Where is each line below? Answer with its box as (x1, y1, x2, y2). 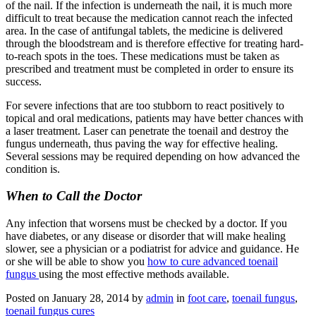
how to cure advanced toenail (147, 255, 278, 267)
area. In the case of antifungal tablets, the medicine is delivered (6, 24, 283, 37)
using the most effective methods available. (39, 268, 229, 280)
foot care (188, 292, 226, 304)
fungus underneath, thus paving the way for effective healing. (6, 137, 278, 150)
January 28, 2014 (49, 292, 129, 304)
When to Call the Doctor (6, 188, 142, 204)
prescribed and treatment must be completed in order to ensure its (6, 62, 293, 75)
